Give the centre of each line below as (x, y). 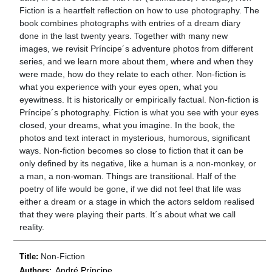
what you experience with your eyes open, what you (119, 87)
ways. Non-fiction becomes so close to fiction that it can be (132, 150)
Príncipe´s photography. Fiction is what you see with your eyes (139, 112)
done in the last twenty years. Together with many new (124, 36)
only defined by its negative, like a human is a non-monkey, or (138, 163)
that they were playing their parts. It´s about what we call (128, 214)
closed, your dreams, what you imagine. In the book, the (127, 125)
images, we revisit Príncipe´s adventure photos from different (137, 48)
